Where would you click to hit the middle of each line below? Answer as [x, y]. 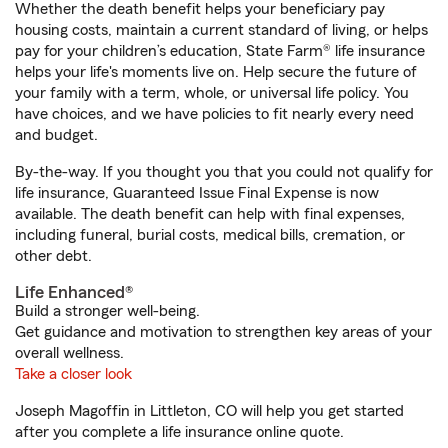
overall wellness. [69, 353]
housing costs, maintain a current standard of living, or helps [221, 30]
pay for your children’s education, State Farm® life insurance [220, 51]
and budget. [56, 135]
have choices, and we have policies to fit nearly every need [214, 114]
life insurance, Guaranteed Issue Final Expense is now [197, 193]
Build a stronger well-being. [107, 311]
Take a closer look [73, 374]
